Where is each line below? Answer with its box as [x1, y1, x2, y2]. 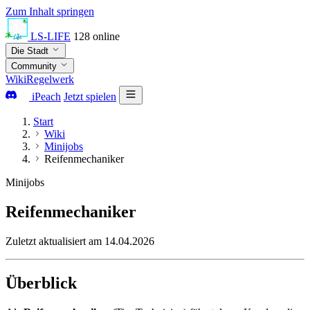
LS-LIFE [30, 30, 71, 42]
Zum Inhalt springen [6, 6, 94, 17]
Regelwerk [26, 73, 74, 85]
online [93, 30, 120, 42]
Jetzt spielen [64, 91, 116, 102]
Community [11, 61, 60, 71]
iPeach [29, 91, 61, 102]
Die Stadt [11, 46, 51, 56]
